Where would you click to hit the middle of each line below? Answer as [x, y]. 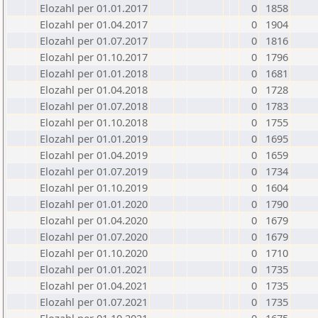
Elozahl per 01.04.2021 [94, 285]
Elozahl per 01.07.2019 [94, 171]
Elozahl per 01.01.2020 [94, 204]
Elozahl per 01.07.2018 [94, 106]
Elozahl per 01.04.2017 [94, 24]
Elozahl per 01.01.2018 [94, 73]
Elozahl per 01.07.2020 [94, 236]
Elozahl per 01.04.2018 [94, 89]
